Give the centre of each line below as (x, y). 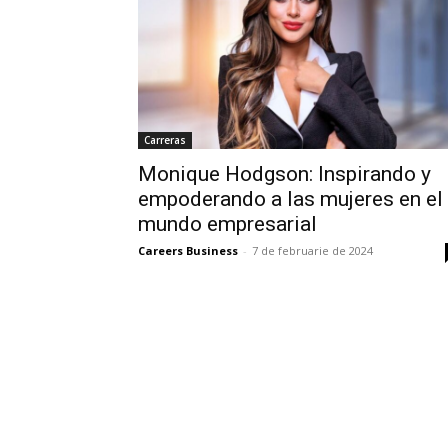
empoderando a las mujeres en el (290, 198)
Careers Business (188, 250)
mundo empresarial (227, 223)
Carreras (165, 139)
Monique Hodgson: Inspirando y (284, 173)
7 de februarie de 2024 (312, 250)
